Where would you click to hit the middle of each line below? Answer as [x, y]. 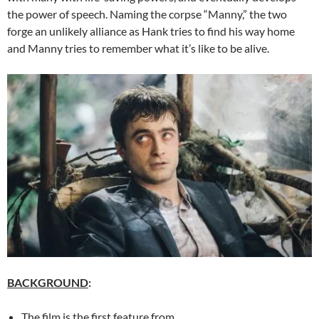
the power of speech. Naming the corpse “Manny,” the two [147, 14]
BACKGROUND [48, 282]
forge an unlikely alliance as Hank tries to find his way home [151, 31]
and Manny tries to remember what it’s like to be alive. [138, 48]
